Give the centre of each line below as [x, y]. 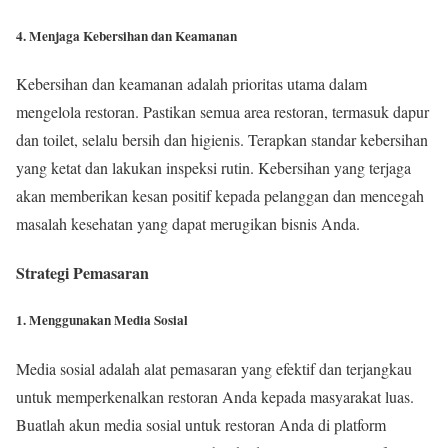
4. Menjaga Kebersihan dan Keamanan [126, 35]
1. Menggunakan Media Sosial [102, 320]
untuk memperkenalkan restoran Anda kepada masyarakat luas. [215, 396]
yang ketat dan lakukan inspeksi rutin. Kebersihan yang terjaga [213, 167]
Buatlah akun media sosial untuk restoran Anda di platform [201, 424]
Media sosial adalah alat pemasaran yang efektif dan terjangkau [214, 368]
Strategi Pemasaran [82, 273]
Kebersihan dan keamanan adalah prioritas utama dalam [191, 83]
